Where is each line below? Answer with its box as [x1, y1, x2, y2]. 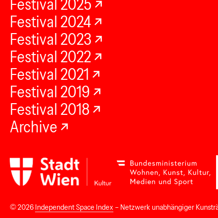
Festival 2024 [10, 12, 91, 31]
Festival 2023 [10, 29, 91, 49]
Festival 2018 [10, 99, 90, 119]
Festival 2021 [10, 64, 89, 84]
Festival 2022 [10, 47, 91, 66]
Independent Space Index [35, 201, 113, 212]
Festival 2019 [10, 82, 90, 101]
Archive [10, 117, 57, 136]
